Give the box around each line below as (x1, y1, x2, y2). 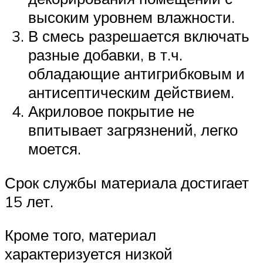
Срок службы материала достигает (5, 173, 249, 192)
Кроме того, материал (5, 225, 156, 245)
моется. (28, 139, 81, 158)
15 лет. (5, 191, 53, 211)
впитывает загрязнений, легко (28, 120, 238, 139)
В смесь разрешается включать (28, 26, 249, 45)
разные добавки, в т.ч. (28, 45, 183, 64)
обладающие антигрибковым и (28, 63, 245, 83)
